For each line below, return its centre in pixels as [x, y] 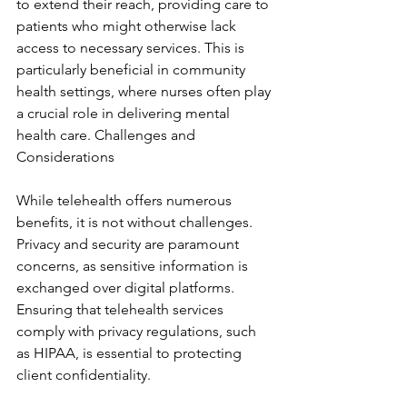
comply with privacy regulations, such [138, 331]
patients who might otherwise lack [128, 26]
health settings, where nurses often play [145, 91]
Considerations [65, 157]
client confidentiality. [84, 375]
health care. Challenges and [108, 135]
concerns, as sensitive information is [134, 266]
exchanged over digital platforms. [127, 288]
